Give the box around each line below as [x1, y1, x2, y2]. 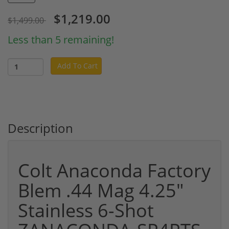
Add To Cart [57, 61, 98, 71]
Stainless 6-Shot [18, 197, 154, 223]
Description [8, 119, 73, 136]
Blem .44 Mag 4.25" [18, 177, 184, 203]
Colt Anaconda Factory [18, 157, 211, 183]
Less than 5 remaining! [8, 32, 114, 47]
